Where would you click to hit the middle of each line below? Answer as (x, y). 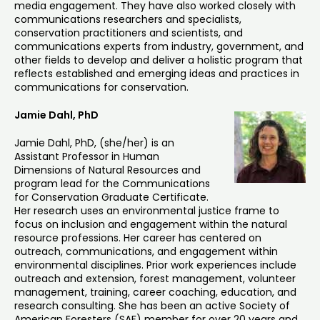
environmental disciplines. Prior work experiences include (155, 265)
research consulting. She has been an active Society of (152, 306)
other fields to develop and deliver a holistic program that (159, 60)
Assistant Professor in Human (87, 157)
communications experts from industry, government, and (159, 47)
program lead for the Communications (112, 184)
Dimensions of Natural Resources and (107, 170)
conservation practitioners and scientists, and (129, 33)
